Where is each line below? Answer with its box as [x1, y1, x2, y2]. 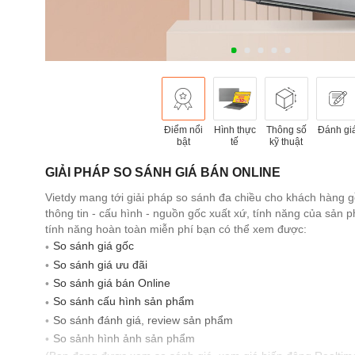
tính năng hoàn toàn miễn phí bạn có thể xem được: [45, 223, 307, 236]
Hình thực [213, 124, 256, 136]
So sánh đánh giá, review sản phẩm [53, 313, 233, 326]
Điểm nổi [163, 124, 203, 136]
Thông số [265, 124, 307, 136]
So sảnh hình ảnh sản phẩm [53, 331, 195, 345]
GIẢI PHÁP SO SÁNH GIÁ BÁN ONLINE [45, 166, 281, 180]
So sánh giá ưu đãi [53, 258, 147, 271]
